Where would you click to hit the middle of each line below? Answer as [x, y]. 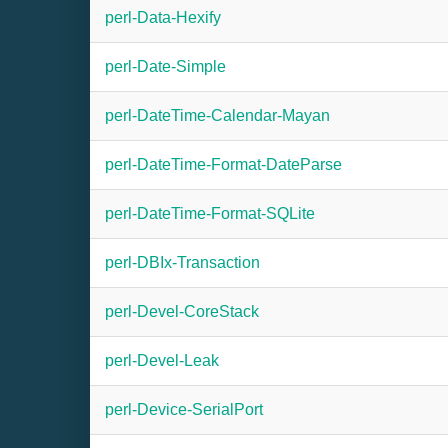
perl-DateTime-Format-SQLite [210, 213]
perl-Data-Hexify [163, 17]
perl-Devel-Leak [162, 360]
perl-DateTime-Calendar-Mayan [217, 115]
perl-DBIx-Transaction [182, 262]
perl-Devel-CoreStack [182, 311]
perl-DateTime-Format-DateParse [223, 164]
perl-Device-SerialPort [184, 409]
